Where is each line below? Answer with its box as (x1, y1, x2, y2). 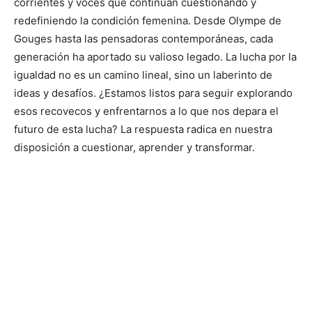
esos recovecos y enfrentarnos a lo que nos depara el (14, 104, 279, 118)
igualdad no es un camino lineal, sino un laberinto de (14, 68, 272, 81)
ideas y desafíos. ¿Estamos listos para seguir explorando (14, 86, 292, 100)
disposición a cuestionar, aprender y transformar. (14, 140, 255, 154)
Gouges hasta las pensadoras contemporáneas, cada (14, 31, 273, 45)
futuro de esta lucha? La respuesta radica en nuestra (14, 122, 272, 136)
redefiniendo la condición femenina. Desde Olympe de (14, 13, 281, 27)
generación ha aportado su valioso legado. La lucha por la (14, 49, 297, 63)
